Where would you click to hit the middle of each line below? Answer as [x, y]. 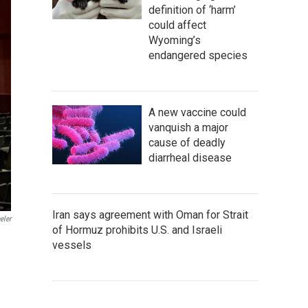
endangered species [198, 55]
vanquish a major [188, 127]
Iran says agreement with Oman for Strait [150, 214]
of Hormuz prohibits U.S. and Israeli [137, 230]
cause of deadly [187, 142]
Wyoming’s [175, 40]
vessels [72, 245]
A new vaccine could [197, 112]
